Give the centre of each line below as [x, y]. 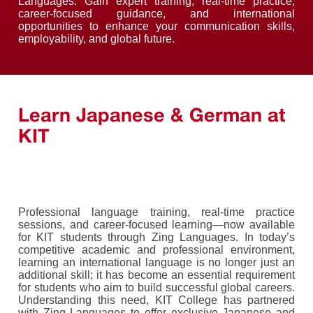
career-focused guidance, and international [156, 14]
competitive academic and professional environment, [156, 250]
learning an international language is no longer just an [156, 263]
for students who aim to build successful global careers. [156, 288]
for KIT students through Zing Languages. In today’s [156, 238]
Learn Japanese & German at [152, 115]
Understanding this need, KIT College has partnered [156, 300]
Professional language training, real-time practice [156, 212]
